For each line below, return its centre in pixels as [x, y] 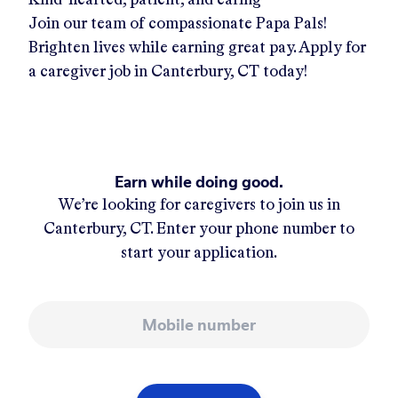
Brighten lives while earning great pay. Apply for [197, 48]
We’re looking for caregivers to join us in [199, 205]
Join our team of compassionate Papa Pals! [178, 24]
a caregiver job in [88, 72]
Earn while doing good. [199, 181]
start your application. [199, 253]
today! [285, 72]
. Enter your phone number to [252, 229]
